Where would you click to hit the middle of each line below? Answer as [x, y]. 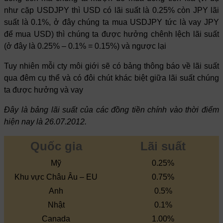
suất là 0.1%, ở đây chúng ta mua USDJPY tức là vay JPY [111, 22]
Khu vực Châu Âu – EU [56, 177]
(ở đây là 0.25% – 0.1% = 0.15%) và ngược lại [85, 46]
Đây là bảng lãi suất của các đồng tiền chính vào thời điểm [111, 110]
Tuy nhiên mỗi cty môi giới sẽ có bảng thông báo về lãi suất [111, 66]
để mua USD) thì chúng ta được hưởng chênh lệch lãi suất [111, 34]
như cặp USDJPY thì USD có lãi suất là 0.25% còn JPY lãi [111, 10]
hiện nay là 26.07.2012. [45, 121]
